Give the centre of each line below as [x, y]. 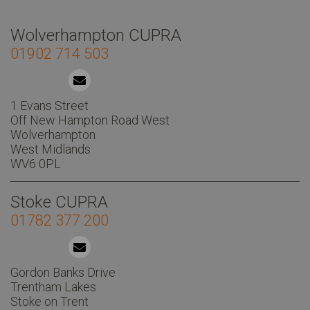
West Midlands [51, 149]
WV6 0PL [36, 163]
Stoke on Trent [49, 301]
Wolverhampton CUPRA [96, 35]
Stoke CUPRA [59, 202]
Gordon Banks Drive [63, 272]
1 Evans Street [49, 105]
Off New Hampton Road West [90, 120]
